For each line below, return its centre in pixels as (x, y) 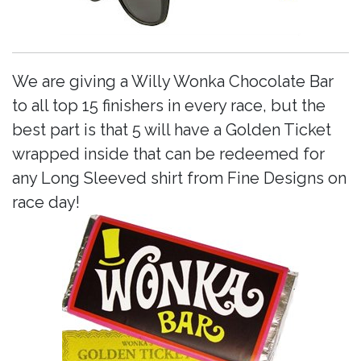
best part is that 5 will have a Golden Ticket (172, 130)
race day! (46, 203)
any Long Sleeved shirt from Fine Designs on (179, 178)
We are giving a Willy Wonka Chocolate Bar (173, 82)
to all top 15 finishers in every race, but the (169, 106)
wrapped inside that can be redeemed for (168, 154)
